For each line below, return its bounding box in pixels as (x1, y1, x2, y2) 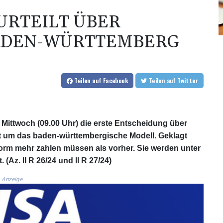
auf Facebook (92, 76, 128, 85)
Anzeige (1, 175, 22, 183)
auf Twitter (177, 76, 198, 85)
